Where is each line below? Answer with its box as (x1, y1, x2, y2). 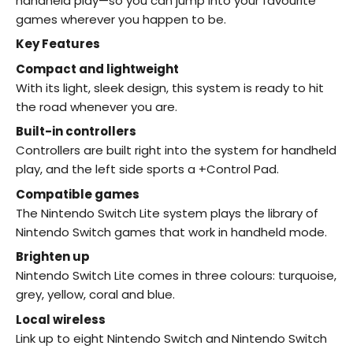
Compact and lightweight (16, 60, 179, 77)
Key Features (16, 35, 100, 53)
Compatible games (16, 185, 139, 203)
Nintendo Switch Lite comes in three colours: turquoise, (16, 267, 336, 284)
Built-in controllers (16, 123, 136, 140)
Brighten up (16, 248, 90, 266)
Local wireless (16, 310, 106, 328)
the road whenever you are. (16, 98, 177, 115)
